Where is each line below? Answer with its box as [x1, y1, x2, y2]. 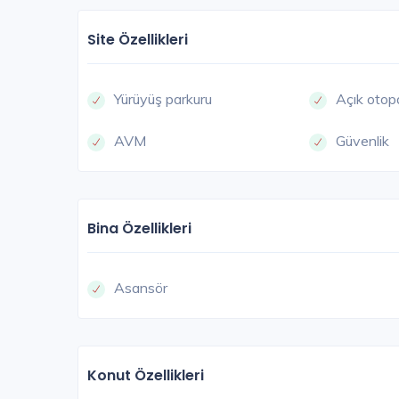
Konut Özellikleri [87, 365, 204, 387]
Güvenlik [336, 132, 390, 151]
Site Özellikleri [87, 29, 188, 51]
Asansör [114, 279, 167, 297]
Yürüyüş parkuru [114, 90, 212, 109]
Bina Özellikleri [87, 218, 191, 240]
